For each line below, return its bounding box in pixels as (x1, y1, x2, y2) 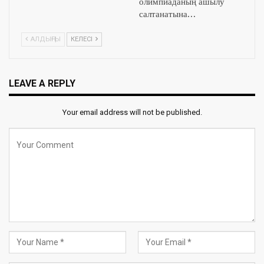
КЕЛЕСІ (71, 35, 94, 43)
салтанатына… (139, 9, 196, 20)
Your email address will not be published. (62, 107, 202, 117)
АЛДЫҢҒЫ (29, 35, 61, 43)
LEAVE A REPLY (9, 78, 75, 89)
